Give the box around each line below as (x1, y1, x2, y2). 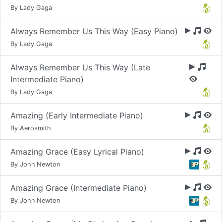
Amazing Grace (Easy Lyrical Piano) (10, 147, 144, 157)
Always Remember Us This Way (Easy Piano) (10, 26, 178, 36)
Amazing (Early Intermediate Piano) (10, 111, 143, 120)
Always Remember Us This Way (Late (10, 62, 150, 72)
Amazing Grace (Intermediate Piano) (10, 183, 147, 193)
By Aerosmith (10, 124, 51, 132)
